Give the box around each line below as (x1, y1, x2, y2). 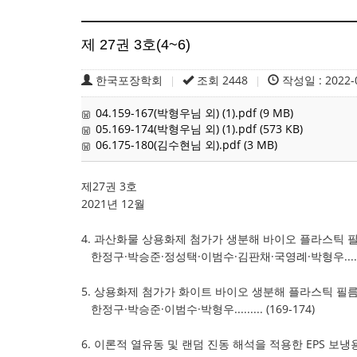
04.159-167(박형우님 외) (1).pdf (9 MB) (96, 105, 293, 120)
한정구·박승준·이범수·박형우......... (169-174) (81, 301, 315, 316)
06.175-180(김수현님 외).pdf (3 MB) (96, 137, 277, 152)
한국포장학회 (92, 73, 166, 88)
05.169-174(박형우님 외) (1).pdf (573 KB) (96, 121, 303, 136)
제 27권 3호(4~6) (81, 37, 190, 53)
